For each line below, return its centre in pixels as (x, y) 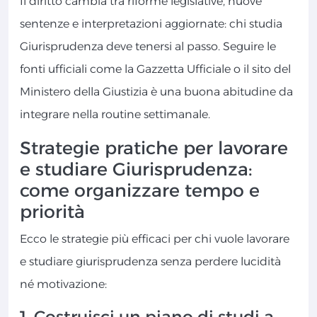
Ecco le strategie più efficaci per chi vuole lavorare (155, 239)
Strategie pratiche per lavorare (154, 148)
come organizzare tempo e (140, 191)
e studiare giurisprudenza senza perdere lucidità (150, 262)
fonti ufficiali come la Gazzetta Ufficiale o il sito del (155, 69)
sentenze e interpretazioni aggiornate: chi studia (151, 24)
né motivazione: (63, 284)
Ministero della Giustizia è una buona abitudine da (156, 92)
